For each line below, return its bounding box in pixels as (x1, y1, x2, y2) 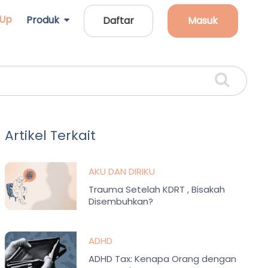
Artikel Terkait (5, 126, 96, 145)
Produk (26, 13, 64, 27)
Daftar (103, 14, 134, 28)
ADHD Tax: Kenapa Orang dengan (89, 252, 237, 265)
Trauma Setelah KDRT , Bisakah (89, 183, 226, 196)
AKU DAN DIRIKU (89, 165, 156, 178)
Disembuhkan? (89, 195, 154, 208)
